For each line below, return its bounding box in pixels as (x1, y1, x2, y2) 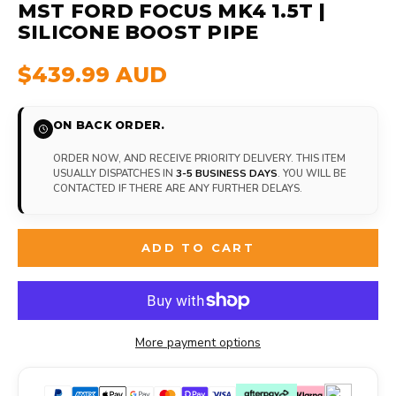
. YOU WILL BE (278, 165, 346, 180)
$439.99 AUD (18, 61, 167, 88)
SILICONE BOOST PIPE (18, 19, 259, 44)
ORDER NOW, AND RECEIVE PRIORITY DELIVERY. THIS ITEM (53, 150, 346, 165)
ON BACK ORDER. (53, 118, 165, 132)
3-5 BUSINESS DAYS (176, 165, 278, 180)
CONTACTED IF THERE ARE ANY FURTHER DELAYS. (53, 180, 302, 195)
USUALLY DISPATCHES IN (53, 165, 176, 180)
